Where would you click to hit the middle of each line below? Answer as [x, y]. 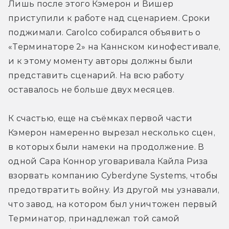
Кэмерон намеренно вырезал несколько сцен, [112, 132]
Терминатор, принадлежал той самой [94, 218]
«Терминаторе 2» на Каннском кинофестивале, [114, 47]
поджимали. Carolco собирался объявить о [105, 32]
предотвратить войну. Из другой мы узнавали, [114, 190]
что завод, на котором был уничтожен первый [113, 204]
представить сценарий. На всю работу [96, 75]
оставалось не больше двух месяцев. [91, 89]
